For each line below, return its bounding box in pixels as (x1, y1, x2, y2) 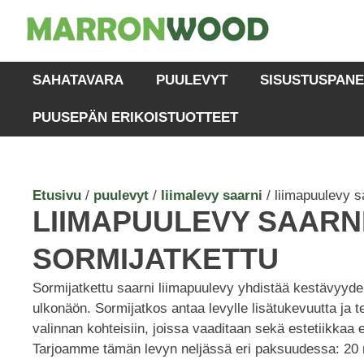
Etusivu (32, 188, 81, 203)
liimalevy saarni (161, 188, 262, 203)
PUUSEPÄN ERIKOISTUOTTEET (32, 110, 239, 125)
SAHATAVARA (32, 72, 124, 88)
